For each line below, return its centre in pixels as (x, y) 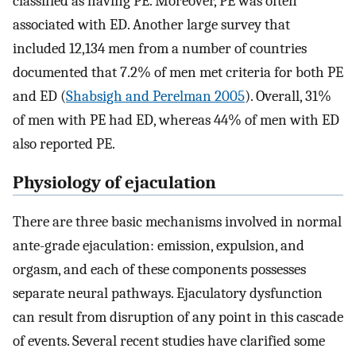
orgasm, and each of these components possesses (159, 269)
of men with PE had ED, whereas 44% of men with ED (176, 120)
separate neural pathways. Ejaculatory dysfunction (168, 293)
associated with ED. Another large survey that (151, 25)
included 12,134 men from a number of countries (160, 49)
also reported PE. (64, 144)
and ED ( (39, 97)
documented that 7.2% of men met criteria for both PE (178, 73)
